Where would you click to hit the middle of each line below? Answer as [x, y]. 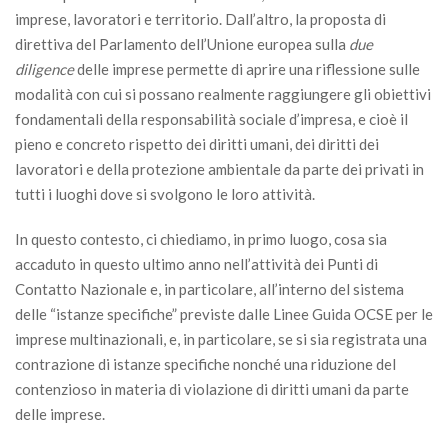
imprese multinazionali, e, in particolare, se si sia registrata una [221, 339]
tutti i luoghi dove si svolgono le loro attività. [166, 194]
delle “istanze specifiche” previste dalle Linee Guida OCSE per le [224, 314]
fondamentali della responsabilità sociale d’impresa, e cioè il [211, 119]
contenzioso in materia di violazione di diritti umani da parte [212, 389]
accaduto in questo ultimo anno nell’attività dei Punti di [196, 264]
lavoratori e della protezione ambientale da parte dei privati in [219, 169]
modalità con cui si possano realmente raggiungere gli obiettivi [223, 94]
